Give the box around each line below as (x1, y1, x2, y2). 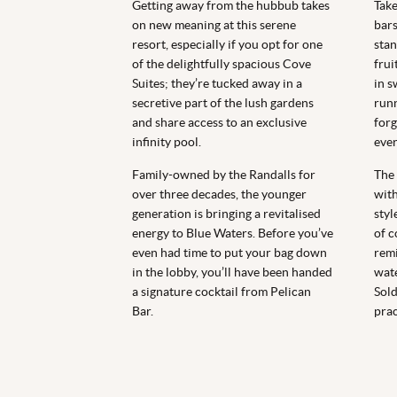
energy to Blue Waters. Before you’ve (132, 226, 333, 241)
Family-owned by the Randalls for (132, 167, 315, 183)
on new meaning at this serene (132, 18, 296, 33)
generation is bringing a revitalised (132, 206, 321, 222)
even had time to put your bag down (132, 245, 327, 261)
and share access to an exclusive (132, 115, 307, 130)
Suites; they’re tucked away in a (132, 76, 302, 91)
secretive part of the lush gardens (132, 96, 314, 111)
